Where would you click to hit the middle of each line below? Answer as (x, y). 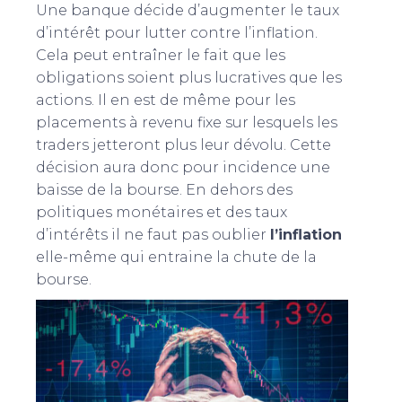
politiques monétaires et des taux (162, 212)
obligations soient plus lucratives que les (189, 77)
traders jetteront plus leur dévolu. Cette (184, 144)
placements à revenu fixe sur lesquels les (187, 122)
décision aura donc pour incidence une (183, 167)
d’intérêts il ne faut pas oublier (153, 234)
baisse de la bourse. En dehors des (164, 189)
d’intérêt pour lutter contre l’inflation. (177, 32)
